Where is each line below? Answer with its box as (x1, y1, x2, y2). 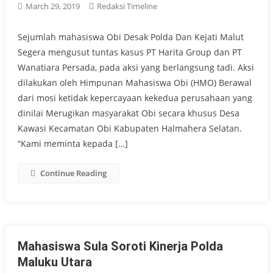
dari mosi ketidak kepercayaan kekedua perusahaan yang (17, 92, 252, 104)
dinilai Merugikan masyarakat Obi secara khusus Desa (17, 107, 239, 119)
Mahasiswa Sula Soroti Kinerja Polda (17, 239, 223, 253)
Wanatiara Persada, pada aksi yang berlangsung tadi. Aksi (17, 62, 254, 73)
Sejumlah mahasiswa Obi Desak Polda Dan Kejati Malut (17, 31, 244, 43)
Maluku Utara (17, 255, 92, 269)
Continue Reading (40, 168, 107, 179)
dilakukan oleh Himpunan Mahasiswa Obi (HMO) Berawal (17, 77, 252, 88)
